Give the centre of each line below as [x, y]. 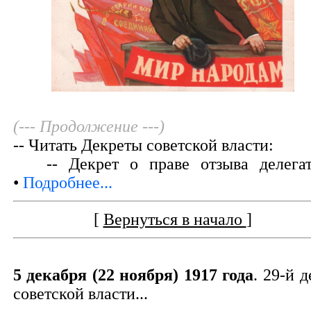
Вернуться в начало [175, 220]
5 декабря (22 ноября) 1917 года [133, 275]
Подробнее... [67, 183]
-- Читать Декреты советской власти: [143, 145]
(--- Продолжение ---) [89, 127]
